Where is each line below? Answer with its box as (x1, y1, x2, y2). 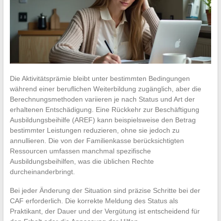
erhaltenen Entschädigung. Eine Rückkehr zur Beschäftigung (9, 105, 199, 113)
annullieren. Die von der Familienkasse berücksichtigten (9, 136, 184, 145)
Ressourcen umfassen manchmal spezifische (9, 147, 151, 155)
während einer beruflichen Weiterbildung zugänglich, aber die (9, 84, 201, 93)
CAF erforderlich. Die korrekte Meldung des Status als (9, 196, 178, 205)
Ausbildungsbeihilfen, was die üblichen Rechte (9, 157, 154, 165)
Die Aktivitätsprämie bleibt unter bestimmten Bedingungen (9, 74, 190, 82)
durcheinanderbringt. (9, 167, 75, 176)
